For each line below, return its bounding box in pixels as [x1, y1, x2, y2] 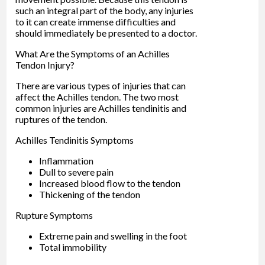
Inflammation [39, 155, 94, 167]
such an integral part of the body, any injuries [15, 5, 194, 17]
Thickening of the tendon [39, 189, 141, 201]
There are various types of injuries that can [15, 80, 186, 92]
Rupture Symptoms [15, 209, 93, 221]
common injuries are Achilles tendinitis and [15, 102, 187, 114]
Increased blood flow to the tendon [39, 177, 181, 189]
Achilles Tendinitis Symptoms [15, 134, 134, 146]
